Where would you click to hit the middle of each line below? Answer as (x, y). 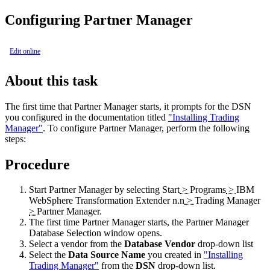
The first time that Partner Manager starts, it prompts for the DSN (128, 106)
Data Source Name (107, 255)
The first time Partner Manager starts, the (107, 222)
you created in (174, 255)
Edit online (25, 51)
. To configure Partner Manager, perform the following (146, 128)
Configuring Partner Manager (99, 20)
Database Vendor (160, 244)
